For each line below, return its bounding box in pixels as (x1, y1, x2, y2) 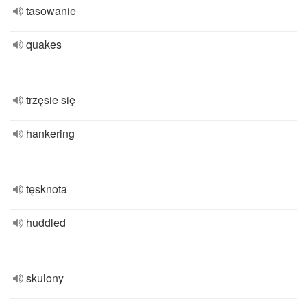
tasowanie (26, 3, 76, 19)
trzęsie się (26, 92, 75, 108)
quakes (26, 36, 62, 52)
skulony (26, 270, 64, 286)
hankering (26, 125, 75, 141)
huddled (26, 214, 66, 230)
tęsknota (26, 181, 67, 197)
